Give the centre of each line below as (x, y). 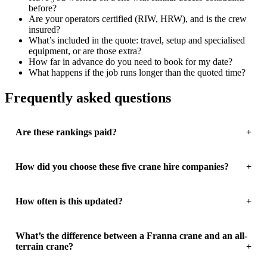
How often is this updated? (69, 201)
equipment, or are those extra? (85, 51)
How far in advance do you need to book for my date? (131, 61)
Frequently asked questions (88, 97)
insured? (44, 29)
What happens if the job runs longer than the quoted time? (137, 72)
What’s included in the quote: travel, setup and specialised (137, 40)
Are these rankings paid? (66, 132)
